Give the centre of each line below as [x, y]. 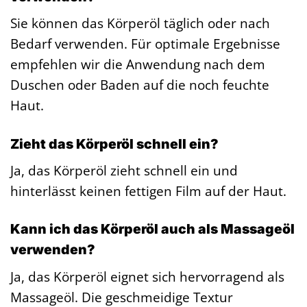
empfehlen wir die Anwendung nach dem [138, 64]
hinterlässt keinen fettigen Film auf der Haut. [148, 191]
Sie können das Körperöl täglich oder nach [140, 23]
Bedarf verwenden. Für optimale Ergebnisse [145, 44]
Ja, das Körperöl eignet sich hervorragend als [147, 277]
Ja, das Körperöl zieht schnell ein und [124, 171]
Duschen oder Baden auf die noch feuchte [140, 85]
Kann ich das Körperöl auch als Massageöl [152, 229]
